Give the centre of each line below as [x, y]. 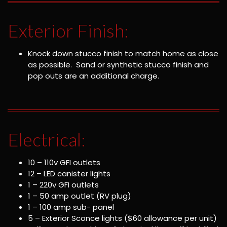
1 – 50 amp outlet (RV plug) [80, 196]
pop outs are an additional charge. [93, 76]
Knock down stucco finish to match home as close [123, 54]
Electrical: [47, 139]
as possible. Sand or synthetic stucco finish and [118, 65]
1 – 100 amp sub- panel [71, 207]
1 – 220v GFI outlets [64, 184]
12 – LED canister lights [69, 173]
